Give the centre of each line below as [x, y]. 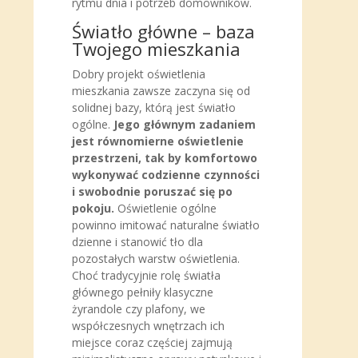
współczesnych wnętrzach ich [148, 326]
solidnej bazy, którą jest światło [154, 107]
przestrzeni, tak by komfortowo [165, 158]
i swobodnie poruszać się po [152, 191]
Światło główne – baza [163, 31]
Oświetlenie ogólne [167, 208]
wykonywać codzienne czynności [166, 175]
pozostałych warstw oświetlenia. [156, 259]
